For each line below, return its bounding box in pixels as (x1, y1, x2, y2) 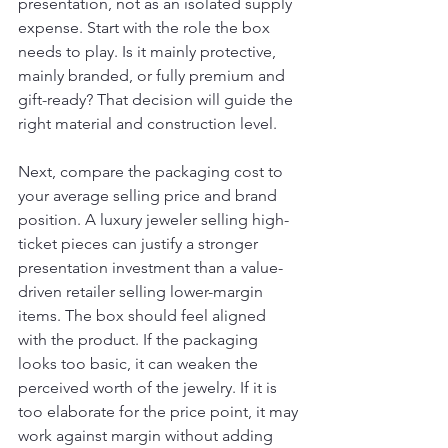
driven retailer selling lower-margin (18, 282, 267, 301)
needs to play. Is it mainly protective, (18, 42, 280, 61)
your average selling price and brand (18, 186, 281, 205)
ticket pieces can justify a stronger (18, 234, 262, 253)
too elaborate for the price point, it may (18, 402, 302, 421)
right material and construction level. (18, 114, 277, 133)
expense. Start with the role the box (18, 18, 274, 37)
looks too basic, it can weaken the (18, 354, 262, 373)
